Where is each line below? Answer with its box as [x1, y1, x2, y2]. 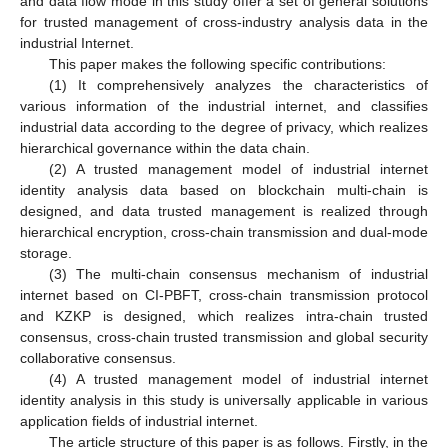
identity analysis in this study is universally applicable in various [20, 391, 428, 408]
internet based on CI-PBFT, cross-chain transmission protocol [20, 286, 428, 303]
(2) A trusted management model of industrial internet [48, 160, 428, 177]
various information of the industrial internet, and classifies [20, 97, 428, 114]
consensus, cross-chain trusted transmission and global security [20, 328, 428, 345]
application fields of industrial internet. [20, 412, 258, 429]
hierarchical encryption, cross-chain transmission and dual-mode [20, 223, 428, 240]
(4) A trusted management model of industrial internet [48, 370, 428, 387]
